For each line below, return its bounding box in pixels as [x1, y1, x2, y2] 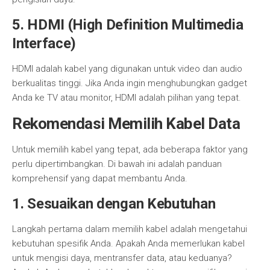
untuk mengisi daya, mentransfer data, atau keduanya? [12, 253, 232, 263]
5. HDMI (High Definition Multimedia [12, 16, 243, 33]
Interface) [12, 35, 76, 52]
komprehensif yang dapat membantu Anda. [12, 173, 187, 184]
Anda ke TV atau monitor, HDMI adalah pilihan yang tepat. [12, 92, 241, 103]
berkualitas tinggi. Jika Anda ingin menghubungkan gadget [12, 78, 247, 89]
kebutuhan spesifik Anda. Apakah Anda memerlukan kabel [12, 238, 245, 249]
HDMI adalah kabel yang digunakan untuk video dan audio [12, 63, 242, 74]
